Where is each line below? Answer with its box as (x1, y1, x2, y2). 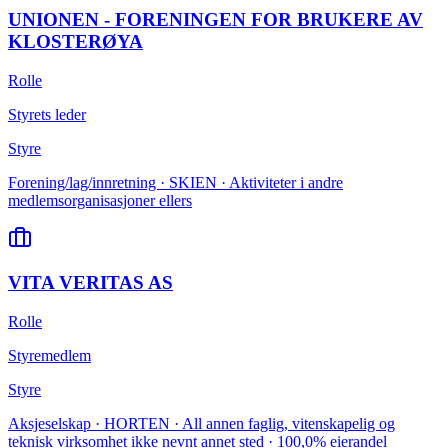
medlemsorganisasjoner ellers (8, 191, 192, 209)
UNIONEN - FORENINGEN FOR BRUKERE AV (8, 8, 423, 30)
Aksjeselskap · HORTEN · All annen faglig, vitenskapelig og (8, 414, 395, 432)
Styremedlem (8, 346, 91, 364)
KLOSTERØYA (8, 30, 143, 52)
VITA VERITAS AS (8, 272, 173, 294)
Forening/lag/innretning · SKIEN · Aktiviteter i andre (8, 173, 343, 191)
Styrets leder (8, 105, 86, 123)
